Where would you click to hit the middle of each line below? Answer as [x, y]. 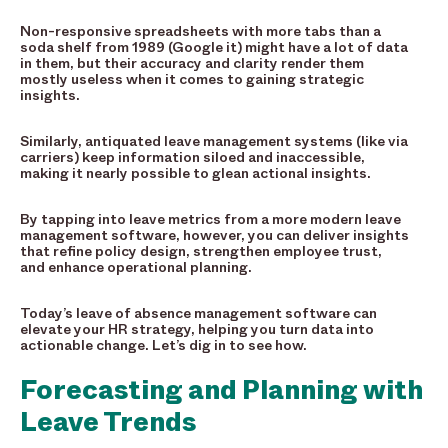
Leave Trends [108, 422]
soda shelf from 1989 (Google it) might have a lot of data [214, 48]
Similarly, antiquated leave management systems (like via [214, 142]
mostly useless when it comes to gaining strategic [192, 80]
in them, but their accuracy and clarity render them [192, 64]
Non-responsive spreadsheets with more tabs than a [200, 32]
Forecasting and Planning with [221, 390]
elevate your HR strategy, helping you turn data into [197, 330]
